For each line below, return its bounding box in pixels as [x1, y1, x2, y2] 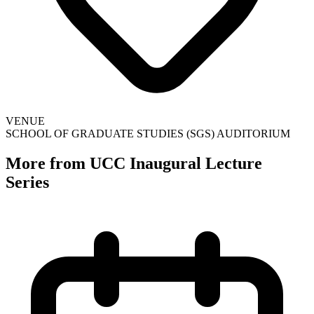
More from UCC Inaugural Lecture [6, 153, 262, 172]
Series [6, 172, 49, 191]
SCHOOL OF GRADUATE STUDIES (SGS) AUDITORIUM [6, 127, 290, 139]
